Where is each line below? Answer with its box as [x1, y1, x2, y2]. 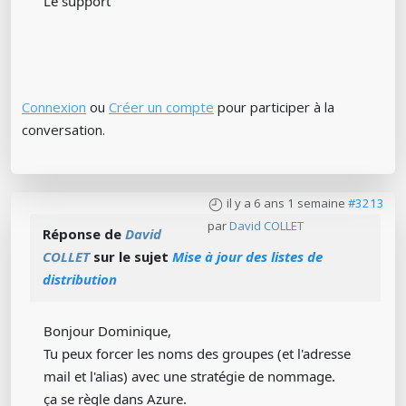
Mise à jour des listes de [172, 247, 323, 266]
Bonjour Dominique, [43, 322, 171, 341]
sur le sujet [90, 247, 172, 266]
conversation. [22, 121, 105, 140]
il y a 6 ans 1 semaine [227, 195, 345, 212]
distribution [43, 270, 117, 289]
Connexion [22, 98, 86, 117]
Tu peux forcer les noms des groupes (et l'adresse [43, 344, 351, 363]
